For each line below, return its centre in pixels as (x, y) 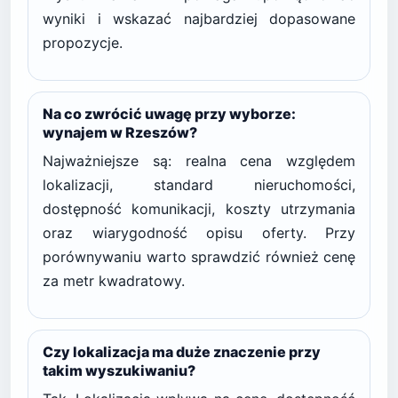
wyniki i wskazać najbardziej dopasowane (199, 19)
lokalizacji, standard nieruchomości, (199, 185)
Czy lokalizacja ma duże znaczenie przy (182, 352)
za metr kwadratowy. (114, 281)
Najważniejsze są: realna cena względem (199, 161)
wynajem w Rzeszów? (120, 132)
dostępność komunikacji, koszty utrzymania (199, 209)
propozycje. (83, 43)
